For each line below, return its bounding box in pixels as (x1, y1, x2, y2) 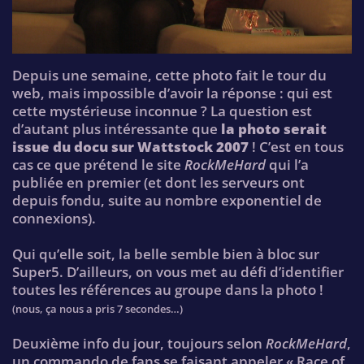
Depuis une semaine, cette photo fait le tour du (12, 66, 327, 85)
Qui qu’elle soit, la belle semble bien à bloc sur (12, 245, 319, 264)
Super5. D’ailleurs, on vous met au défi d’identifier (12, 262, 344, 282)
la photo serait (221, 119, 327, 139)
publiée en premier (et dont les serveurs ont (12, 173, 305, 193)
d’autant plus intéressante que (12, 119, 221, 139)
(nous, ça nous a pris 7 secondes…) (12, 301, 183, 317)
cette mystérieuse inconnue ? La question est (12, 102, 312, 121)
